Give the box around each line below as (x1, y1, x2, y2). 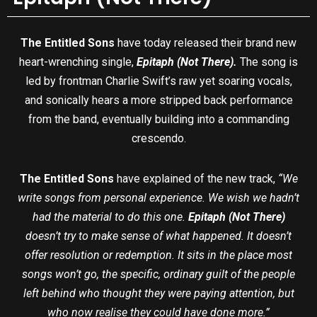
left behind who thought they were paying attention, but (23, 287, 294, 301)
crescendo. (131, 132, 186, 146)
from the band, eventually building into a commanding (28, 113, 289, 127)
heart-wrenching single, (19, 55, 137, 69)
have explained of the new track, (116, 172, 278, 186)
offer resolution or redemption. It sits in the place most (25, 248, 292, 263)
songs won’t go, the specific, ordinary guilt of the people (22, 267, 295, 282)
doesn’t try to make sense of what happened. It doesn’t (25, 229, 292, 243)
